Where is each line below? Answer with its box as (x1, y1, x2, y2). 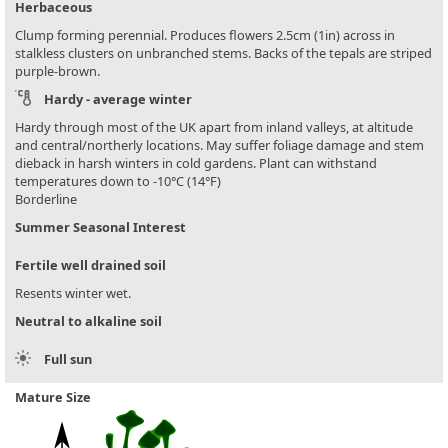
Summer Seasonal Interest (15, 218, 186, 237)
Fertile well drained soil (15, 256, 166, 275)
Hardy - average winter (44, 90, 192, 109)
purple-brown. (15, 62, 100, 81)
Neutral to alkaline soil (15, 312, 162, 331)
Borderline (15, 190, 77, 209)
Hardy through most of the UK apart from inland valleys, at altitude (15, 118, 413, 137)
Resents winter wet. (15, 284, 131, 303)
